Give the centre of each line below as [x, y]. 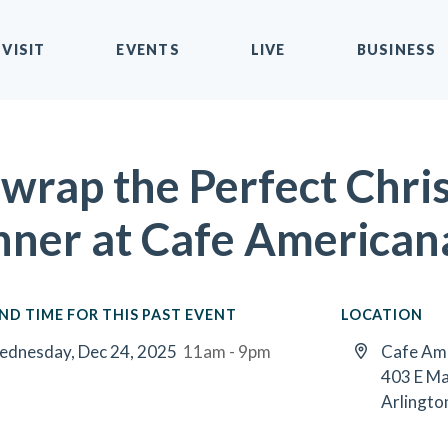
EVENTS [148, 49]
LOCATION [382, 314]
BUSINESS [396, 49]
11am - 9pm [227, 351]
